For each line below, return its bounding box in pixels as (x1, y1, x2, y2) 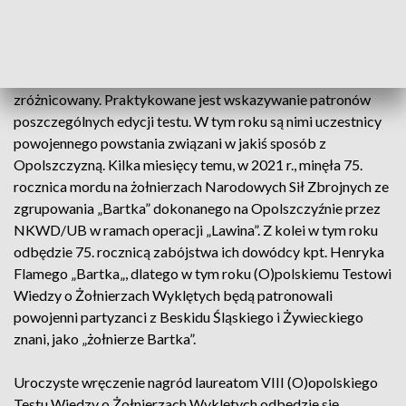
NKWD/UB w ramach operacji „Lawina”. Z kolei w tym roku (14, 221, 378, 238)
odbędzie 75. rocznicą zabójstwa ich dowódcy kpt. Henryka (14, 243, 384, 260)
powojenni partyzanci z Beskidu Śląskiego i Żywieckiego (14, 308, 363, 325)
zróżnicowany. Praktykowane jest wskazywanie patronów (14, 91, 371, 108)
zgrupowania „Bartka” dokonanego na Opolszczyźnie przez (14, 199, 381, 217)
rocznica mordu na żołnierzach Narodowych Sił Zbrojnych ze (14, 178, 389, 195)
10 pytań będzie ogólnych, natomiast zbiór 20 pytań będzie (14, 47, 382, 64)
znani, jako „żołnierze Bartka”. (14, 330, 196, 347)
